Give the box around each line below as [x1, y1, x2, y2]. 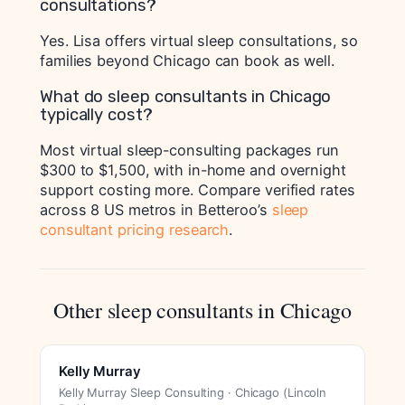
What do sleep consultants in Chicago [40, 86, 332, 107]
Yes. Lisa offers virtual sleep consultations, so [40, 32, 359, 51]
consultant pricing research [40, 221, 230, 240]
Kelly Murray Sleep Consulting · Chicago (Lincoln [59, 385, 327, 400]
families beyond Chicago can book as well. [40, 52, 334, 71]
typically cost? [40, 104, 153, 125]
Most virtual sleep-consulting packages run [40, 141, 339, 160]
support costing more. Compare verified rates [40, 181, 355, 200]
